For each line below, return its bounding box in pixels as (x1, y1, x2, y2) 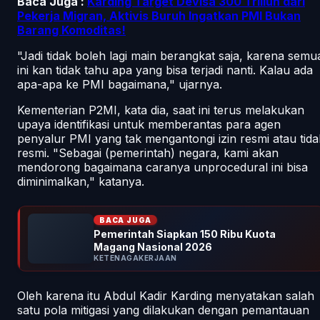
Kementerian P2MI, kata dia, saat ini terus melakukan (17, 102, 304, 117)
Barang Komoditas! (17, 22, 126, 37)
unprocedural (194, 159, 268, 174)
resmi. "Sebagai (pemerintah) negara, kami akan (17, 145, 279, 160)
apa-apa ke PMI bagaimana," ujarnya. (17, 76, 222, 91)
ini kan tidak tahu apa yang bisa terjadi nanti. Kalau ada (17, 62, 313, 77)
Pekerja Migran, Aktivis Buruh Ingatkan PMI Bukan (17, 8, 301, 23)
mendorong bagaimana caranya (17, 159, 194, 174)
